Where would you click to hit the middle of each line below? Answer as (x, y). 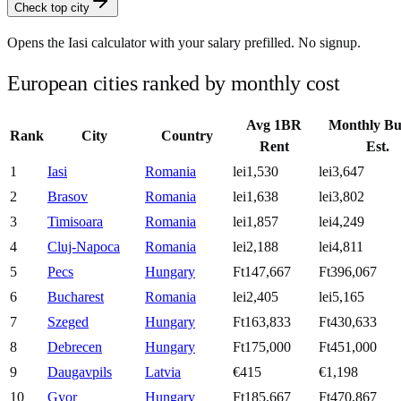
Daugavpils (80, 372)
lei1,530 (256, 172)
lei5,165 (341, 297)
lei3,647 (341, 172)
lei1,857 (256, 222)
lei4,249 (341, 222)
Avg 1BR (274, 125)
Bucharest (76, 297)
